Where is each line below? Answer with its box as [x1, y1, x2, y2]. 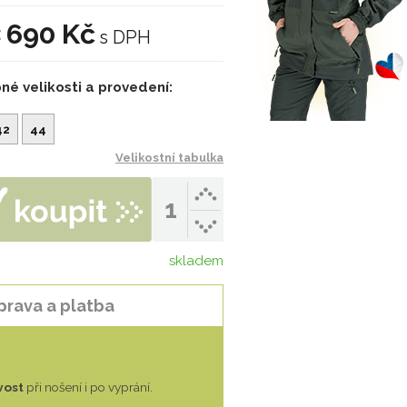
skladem [169, 253, 223, 270]
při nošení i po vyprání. [26, 379, 153, 394]
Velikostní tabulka [115, 151, 223, 165]
